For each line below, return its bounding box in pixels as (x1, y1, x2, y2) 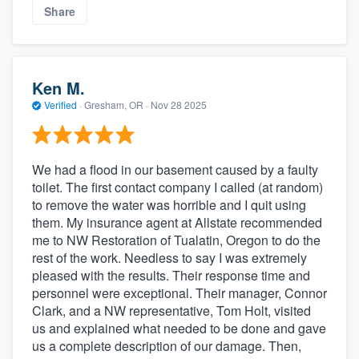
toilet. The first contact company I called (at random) (32, 177, 323, 196)
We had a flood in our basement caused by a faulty (32, 159, 318, 179)
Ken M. (32, 76, 85, 100)
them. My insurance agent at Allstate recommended (32, 212, 322, 232)
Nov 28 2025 (151, 98, 207, 112)
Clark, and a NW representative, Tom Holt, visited (32, 301, 311, 320)
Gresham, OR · (82, 98, 151, 112)
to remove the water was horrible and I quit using (32, 195, 306, 214)
